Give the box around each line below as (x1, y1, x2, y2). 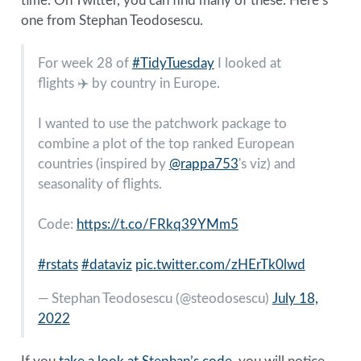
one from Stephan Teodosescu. (20, 14, 203, 28)
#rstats (37, 257, 78, 272)
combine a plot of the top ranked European (37, 136, 294, 151)
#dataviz (81, 257, 132, 272)
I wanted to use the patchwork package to (37, 116, 287, 131)
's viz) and (238, 156, 296, 171)
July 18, (272, 291, 318, 305)
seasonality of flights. (37, 176, 162, 191)
